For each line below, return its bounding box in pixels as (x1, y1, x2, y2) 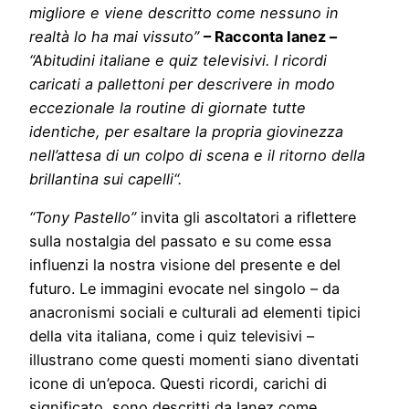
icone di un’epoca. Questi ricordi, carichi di (29, 374, 327, 393)
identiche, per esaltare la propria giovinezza (29, 121, 343, 141)
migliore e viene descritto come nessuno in (29, 3, 339, 22)
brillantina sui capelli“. (29, 169, 182, 188)
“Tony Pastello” (29, 208, 141, 227)
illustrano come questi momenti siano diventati (29, 351, 359, 370)
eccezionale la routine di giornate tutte (29, 98, 306, 117)
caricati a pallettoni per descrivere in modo (29, 74, 335, 93)
